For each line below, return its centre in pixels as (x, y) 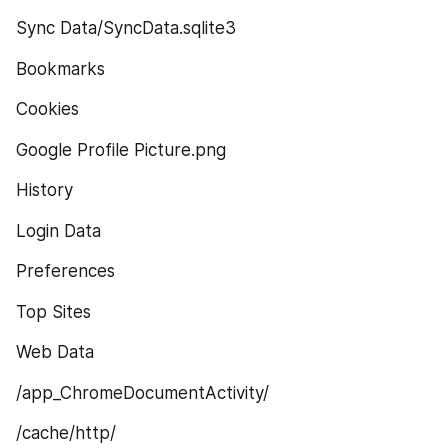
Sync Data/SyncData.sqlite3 (126, 28)
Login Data (58, 230)
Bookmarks (60, 68)
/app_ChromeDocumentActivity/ (142, 392)
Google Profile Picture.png (121, 149)
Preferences (65, 271)
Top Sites (53, 311)
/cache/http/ (66, 433)
